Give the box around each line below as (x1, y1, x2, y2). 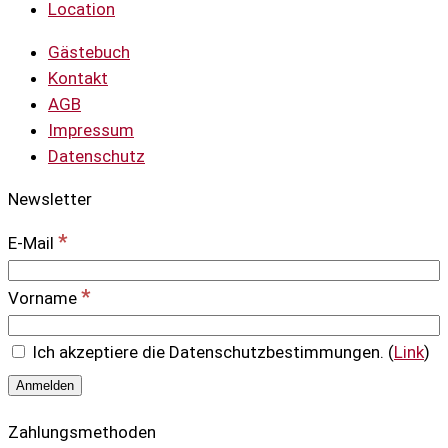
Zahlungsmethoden (8, 422, 156, 443)
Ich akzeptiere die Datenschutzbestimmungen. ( (28, 342, 394, 363)
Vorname (8, 288, 81, 309)
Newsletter (8, 189, 92, 210)
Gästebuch (48, 42, 130, 63)
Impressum (48, 120, 134, 141)
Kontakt (48, 68, 108, 89)
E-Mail (8, 233, 58, 254)
